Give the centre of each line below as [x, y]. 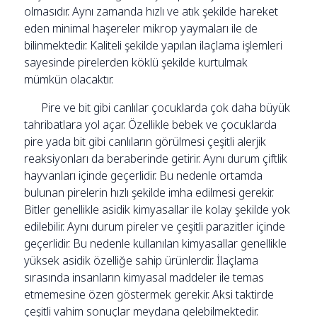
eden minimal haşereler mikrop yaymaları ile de [141, 28]
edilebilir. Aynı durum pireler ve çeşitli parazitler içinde [155, 226]
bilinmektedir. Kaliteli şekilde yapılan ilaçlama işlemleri [154, 45]
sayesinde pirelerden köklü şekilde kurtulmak [136, 62]
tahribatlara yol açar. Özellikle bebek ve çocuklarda [151, 124]
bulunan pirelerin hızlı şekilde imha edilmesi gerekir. [149, 192]
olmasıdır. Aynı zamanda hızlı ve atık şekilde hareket [151, 11]
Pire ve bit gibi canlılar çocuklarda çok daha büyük [157, 107]
